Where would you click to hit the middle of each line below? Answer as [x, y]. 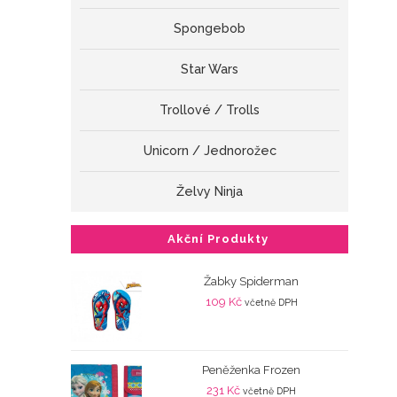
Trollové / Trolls [210, 110]
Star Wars [210, 70]
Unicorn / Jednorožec [210, 151]
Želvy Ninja [210, 192]
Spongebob [210, 29]
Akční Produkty [218, 239]
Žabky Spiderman [252, 282]
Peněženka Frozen [252, 370]
